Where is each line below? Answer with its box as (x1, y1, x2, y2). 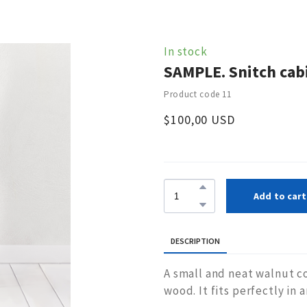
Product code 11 (164, 88, 232, 101)
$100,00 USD (164, 112, 235, 128)
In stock (164, 44, 208, 60)
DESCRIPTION (171, 236, 220, 247)
